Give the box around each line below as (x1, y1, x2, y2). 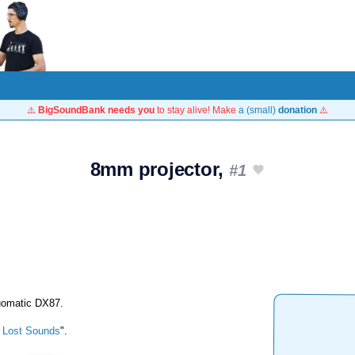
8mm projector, (90, 158, 229, 180)
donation (278, 105, 317, 115)
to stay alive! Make (155, 105, 239, 115)
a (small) (239, 105, 278, 115)
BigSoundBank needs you (38, 105, 155, 115)
